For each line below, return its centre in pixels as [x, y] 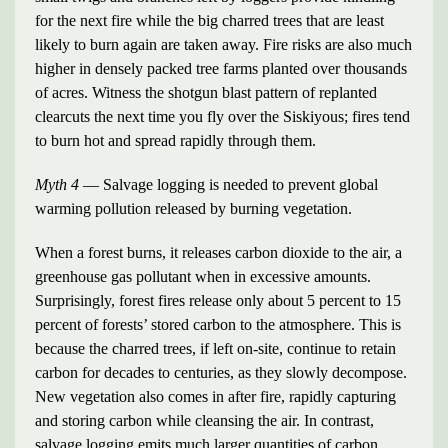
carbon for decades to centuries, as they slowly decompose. [221, 372]
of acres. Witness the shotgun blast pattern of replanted [206, 92]
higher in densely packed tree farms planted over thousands [221, 68]
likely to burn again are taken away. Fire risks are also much [223, 44]
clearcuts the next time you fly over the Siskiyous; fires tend [222, 116]
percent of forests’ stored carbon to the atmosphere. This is [218, 324]
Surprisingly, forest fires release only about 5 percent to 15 [218, 300]
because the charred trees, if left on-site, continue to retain [215, 348]
